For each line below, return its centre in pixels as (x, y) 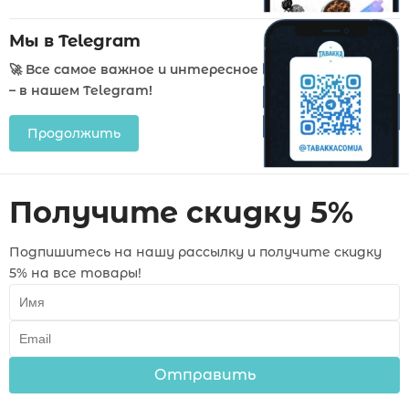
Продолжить (74, 133)
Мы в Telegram (75, 41)
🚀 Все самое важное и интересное (134, 69)
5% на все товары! (75, 273)
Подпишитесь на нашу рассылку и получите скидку (195, 252)
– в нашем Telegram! (81, 90)
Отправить (204, 374)
